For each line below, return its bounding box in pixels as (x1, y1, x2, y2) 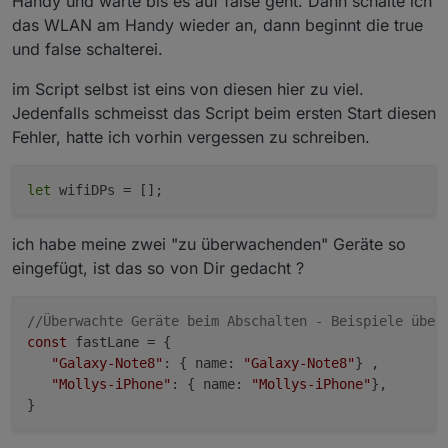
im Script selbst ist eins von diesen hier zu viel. (12, 79, 364, 100)
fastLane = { (67, 334, 171, 351)
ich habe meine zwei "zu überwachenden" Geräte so (12, 234, 406, 255)
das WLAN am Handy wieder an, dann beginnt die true (12, 15, 423, 36)
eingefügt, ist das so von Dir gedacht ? (12, 258, 304, 279)
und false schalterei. (12, 39, 163, 60)
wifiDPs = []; (51, 182, 163, 199)
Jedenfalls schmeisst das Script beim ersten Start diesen (12, 103, 436, 124)
